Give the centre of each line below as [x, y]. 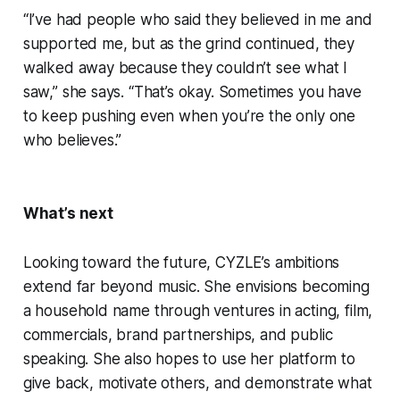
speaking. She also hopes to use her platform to [189, 359]
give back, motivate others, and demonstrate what [197, 383]
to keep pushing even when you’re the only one [189, 117]
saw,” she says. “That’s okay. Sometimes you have [192, 92]
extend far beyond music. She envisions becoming [196, 287]
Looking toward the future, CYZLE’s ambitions [181, 263]
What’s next [68, 214]
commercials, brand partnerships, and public [178, 335]
